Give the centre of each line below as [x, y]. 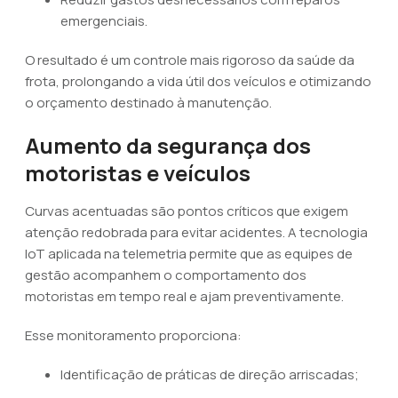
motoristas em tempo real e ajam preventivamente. [184, 296]
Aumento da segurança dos [168, 145]
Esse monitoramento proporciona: [133, 335]
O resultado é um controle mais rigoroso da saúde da [190, 60]
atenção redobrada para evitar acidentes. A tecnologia [196, 232]
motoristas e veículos [138, 173]
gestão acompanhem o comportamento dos [166, 275]
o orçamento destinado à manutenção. [148, 103]
